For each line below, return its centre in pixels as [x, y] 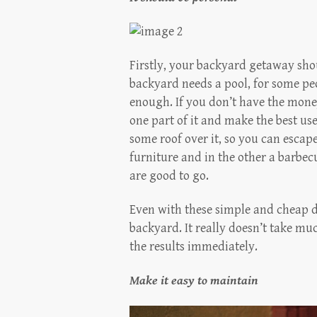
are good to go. [169, 176]
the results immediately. [194, 247]
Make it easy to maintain [194, 281]
